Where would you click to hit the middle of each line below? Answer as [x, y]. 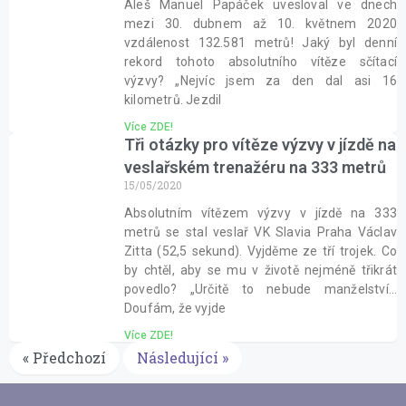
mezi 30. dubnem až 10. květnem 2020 [261, 24]
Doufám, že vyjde [175, 308]
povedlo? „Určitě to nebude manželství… [261, 289]
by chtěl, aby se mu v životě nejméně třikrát [261, 270]
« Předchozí [64, 358]
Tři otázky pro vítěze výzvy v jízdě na [260, 145]
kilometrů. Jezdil [173, 100]
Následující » [183, 358]
